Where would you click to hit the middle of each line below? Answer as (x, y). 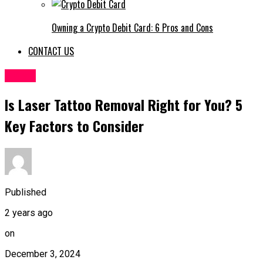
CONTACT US (51, 51)
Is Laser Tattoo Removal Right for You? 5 (124, 105)
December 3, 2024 (43, 254)
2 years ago (29, 213)
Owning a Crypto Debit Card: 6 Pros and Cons (132, 28)
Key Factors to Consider (74, 126)
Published (26, 192)
